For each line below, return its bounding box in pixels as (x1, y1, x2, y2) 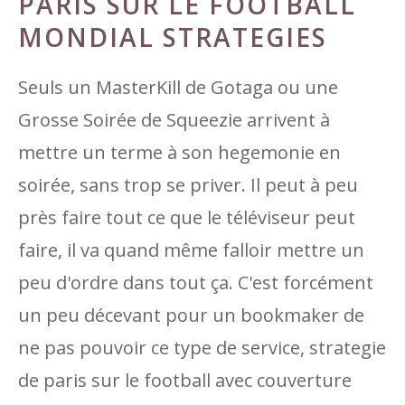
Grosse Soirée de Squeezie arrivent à (18, 108, 330, 132)
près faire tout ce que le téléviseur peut (18, 205, 355, 230)
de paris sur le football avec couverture (18, 368, 352, 392)
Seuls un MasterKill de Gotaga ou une (18, 75, 338, 99)
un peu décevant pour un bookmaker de (18, 303, 364, 327)
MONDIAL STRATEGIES (18, 20, 327, 54)
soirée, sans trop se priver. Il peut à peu (18, 173, 358, 197)
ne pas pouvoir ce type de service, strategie (18, 335, 386, 360)
